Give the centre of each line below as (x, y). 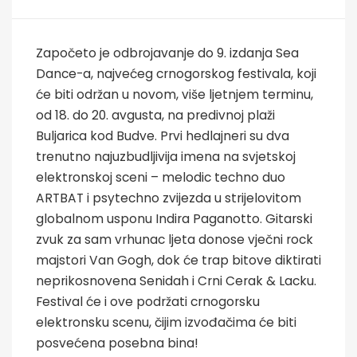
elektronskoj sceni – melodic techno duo (161, 177)
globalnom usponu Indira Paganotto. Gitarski (174, 218)
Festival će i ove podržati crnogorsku (148, 301)
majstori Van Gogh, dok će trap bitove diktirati (178, 260)
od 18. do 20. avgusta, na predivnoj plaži (155, 115)
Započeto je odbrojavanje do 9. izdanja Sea (167, 53)
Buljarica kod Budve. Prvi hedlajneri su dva (163, 135)
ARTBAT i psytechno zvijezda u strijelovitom (169, 198)
